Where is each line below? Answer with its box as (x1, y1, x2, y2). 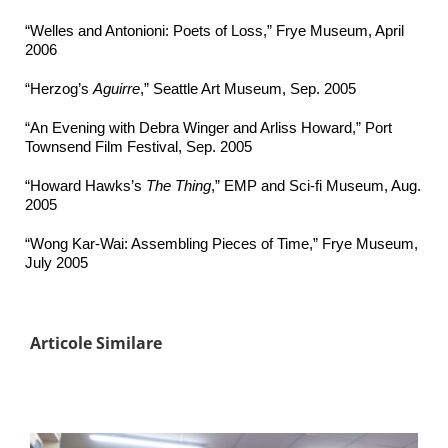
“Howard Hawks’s (25, 177, 146, 195)
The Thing (146, 177, 211, 195)
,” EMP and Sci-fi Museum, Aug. (211, 177, 421, 195)
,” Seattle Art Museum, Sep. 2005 (140, 80, 356, 98)
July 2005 (25, 254, 88, 272)
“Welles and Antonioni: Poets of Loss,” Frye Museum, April (25, 22, 404, 40)
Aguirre (93, 80, 140, 98)
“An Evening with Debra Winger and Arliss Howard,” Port (25, 119, 392, 137)
